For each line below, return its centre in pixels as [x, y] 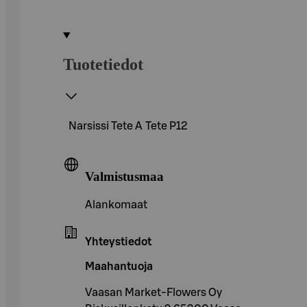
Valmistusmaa [124, 176]
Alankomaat [116, 205]
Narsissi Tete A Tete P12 [128, 126]
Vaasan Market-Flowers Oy [153, 293]
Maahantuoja [119, 267]
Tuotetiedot [103, 64]
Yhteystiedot [118, 242]
